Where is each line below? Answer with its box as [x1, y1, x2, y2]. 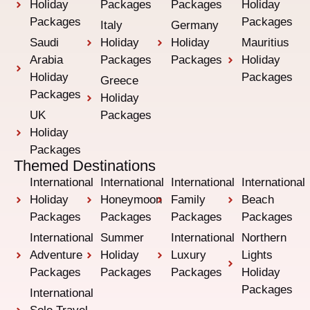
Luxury [170, 248, 206, 262]
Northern [241, 231, 286, 245]
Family [170, 193, 206, 207]
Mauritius [241, 36, 289, 50]
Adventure [29, 248, 82, 262]
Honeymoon [100, 193, 162, 207]
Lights [241, 248, 273, 262]
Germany [170, 19, 219, 33]
